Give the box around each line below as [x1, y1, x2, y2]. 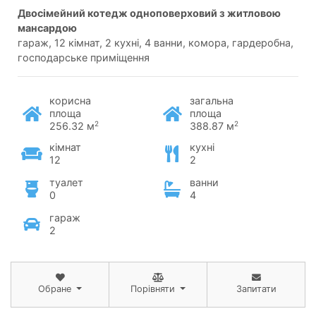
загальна [190, 94, 233, 107]
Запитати [236, 283, 276, 294]
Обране [38, 283, 72, 294]
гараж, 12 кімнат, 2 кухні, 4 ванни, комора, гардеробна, [18, 36, 293, 49]
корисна [49, 94, 91, 107]
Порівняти [130, 283, 176, 294]
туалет [49, 176, 83, 188]
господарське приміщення [18, 51, 150, 63]
